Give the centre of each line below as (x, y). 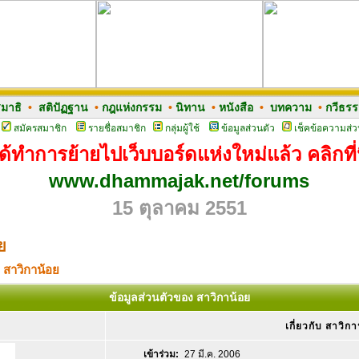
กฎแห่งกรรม (131, 107)
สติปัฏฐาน (63, 107)
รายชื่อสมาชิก (117, 128)
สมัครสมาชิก (40, 128)
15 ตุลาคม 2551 (179, 208)
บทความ (290, 107)
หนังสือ (236, 107)
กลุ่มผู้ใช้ (182, 128)
